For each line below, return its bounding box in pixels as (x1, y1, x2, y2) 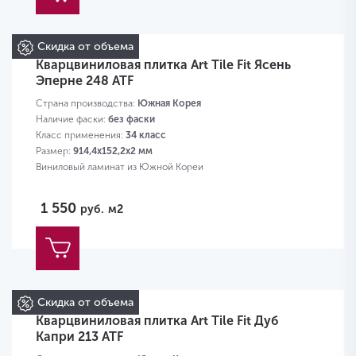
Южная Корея (137, 98, 201, 110)
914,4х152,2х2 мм (73, 145, 153, 157)
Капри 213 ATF (36, 329, 123, 345)
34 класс (126, 130, 166, 141)
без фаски (108, 114, 155, 126)
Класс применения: (36, 130, 126, 141)
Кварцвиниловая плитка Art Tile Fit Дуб (36, 313, 279, 329)
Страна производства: (36, 98, 137, 110)
